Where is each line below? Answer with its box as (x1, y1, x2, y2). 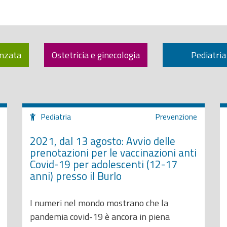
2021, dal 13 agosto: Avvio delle (30, 132, 175, 149)
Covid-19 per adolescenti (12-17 (30, 156, 177, 172)
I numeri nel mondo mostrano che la (30, 196, 168, 210)
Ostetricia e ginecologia (52, 48, 140, 62)
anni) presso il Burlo (30, 167, 122, 184)
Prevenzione (155, 110, 197, 123)
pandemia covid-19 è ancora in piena (30, 210, 170, 223)
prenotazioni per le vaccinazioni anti (30, 144, 197, 161)
